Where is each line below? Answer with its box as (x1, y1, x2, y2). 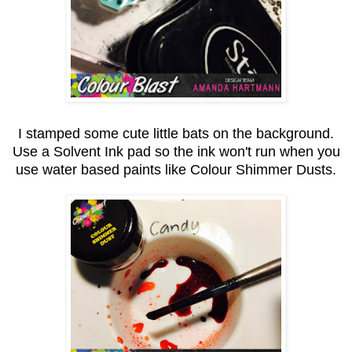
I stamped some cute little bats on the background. (18, 125, 334, 141)
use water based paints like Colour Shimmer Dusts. (16, 161, 336, 178)
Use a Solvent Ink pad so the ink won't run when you (12, 143, 340, 159)
